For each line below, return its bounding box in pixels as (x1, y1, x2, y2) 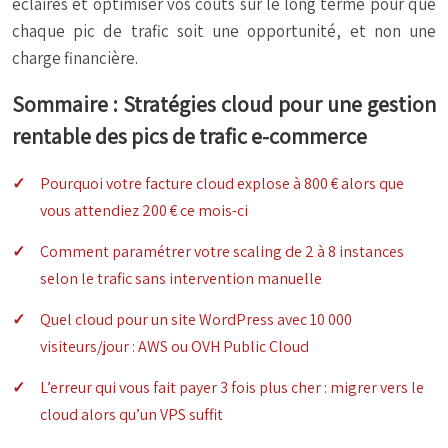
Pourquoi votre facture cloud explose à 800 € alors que (40, 173, 404, 195)
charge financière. (12, 47, 138, 70)
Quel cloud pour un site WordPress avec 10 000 (40, 309, 352, 331)
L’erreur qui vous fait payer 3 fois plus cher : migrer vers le (40, 377, 424, 399)
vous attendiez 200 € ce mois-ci (40, 200, 248, 222)
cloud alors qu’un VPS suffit (40, 404, 223, 426)
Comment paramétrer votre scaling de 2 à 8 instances (40, 241, 404, 263)
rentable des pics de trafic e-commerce (12, 122, 367, 151)
